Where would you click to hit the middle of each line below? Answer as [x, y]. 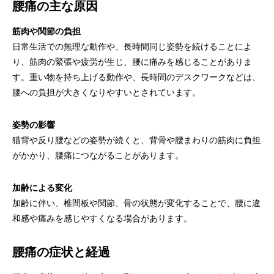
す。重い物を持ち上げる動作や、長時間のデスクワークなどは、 [136, 77]
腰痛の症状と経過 [61, 252]
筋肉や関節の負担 [46, 31]
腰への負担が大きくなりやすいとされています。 [106, 92]
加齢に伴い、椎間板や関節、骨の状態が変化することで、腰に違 [136, 203]
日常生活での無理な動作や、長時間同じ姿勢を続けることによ [132, 46]
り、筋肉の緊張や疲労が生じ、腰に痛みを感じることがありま [132, 62]
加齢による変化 [42, 188]
